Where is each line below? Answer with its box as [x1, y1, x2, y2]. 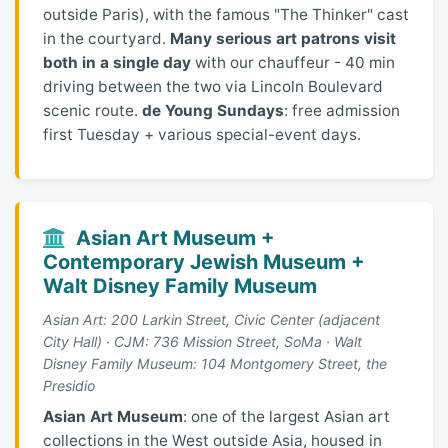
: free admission [284, 101, 400, 121]
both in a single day [43, 53, 191, 73]
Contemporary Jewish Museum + [43, 249, 365, 274]
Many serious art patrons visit [170, 29, 396, 49]
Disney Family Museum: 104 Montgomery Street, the [43, 355, 387, 373]
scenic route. [43, 101, 142, 121]
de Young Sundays [142, 101, 284, 121]
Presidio [43, 377, 95, 395]
